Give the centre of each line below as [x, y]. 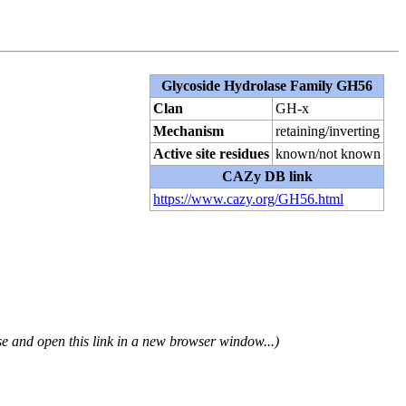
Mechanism [188, 130]
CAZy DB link [267, 176]
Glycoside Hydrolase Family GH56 [267, 85]
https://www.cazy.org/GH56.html [248, 198]
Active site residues [211, 153]
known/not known [328, 153]
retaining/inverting [328, 130]
